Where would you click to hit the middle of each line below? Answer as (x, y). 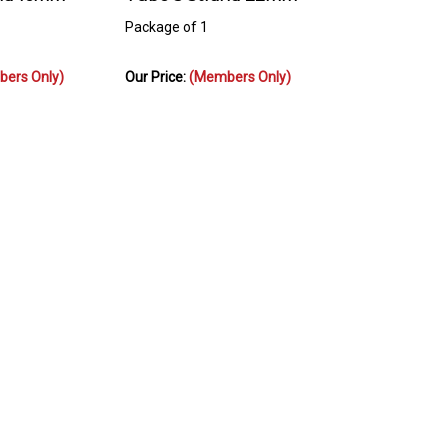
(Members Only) (240, 68)
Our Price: (157, 68)
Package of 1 (166, 18)
